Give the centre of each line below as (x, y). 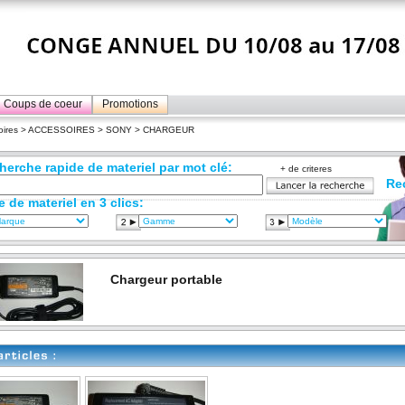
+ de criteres (306, 169)
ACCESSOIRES (61, 130)
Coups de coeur (43, 104)
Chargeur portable (166, 279)
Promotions (130, 104)
